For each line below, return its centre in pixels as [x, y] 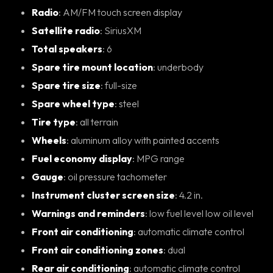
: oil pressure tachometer [117, 176]
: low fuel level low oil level [201, 213]
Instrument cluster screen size [103, 195]
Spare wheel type [73, 103]
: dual [176, 250]
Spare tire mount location [92, 67]
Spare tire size [66, 85]
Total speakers [67, 48]
